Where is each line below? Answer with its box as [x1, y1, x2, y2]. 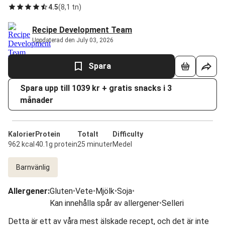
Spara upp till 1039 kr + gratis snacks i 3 [20, 83, 172, 93]
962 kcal [8, 140, 35, 148]
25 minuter [77, 140, 113, 148]
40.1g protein [35, 140, 77, 148]
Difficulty [113, 130, 143, 138]
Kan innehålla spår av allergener [50, 198, 159, 208]
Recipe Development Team [32, 25, 132, 35]
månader [20, 95, 53, 105]
